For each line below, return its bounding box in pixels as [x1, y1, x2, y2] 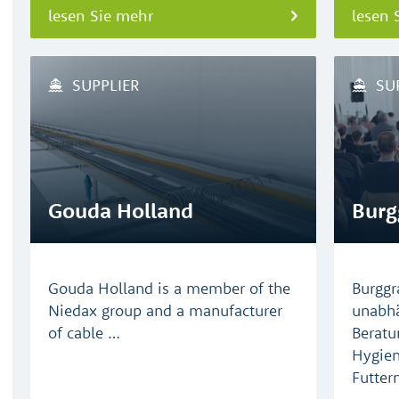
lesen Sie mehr [48, 5, 153, 26]
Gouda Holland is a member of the [48, 278, 290, 298]
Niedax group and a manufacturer [48, 300, 282, 321]
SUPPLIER [72, 75, 139, 95]
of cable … [48, 322, 120, 343]
